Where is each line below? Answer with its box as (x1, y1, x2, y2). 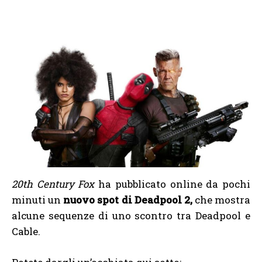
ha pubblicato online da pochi (94, 177, 251, 191)
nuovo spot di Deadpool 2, (63, 192, 192, 206)
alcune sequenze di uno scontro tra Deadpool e (12, 208, 250, 222)
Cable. (12, 224, 40, 238)
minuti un (12, 192, 64, 206)
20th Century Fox (12, 177, 95, 191)
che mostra (192, 192, 250, 206)
